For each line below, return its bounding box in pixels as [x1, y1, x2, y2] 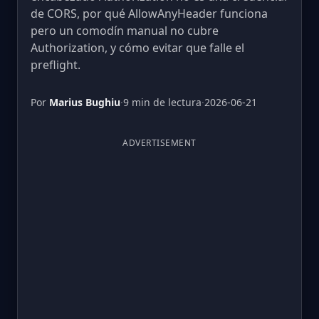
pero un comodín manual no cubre [31, 23, 219, 38]
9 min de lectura [123, 95, 202, 109]
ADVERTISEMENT [122, 137, 197, 149]
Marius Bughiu [49, 95, 120, 109]
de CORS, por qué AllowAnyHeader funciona [31, 6, 268, 21]
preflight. [31, 57, 80, 73]
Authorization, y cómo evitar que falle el [31, 40, 244, 56]
